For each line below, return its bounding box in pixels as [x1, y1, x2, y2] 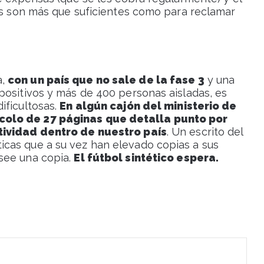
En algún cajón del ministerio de [60, 100, 237, 113]
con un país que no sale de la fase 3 [8, 74, 204, 87]
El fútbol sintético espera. [74, 151, 219, 164]
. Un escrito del [166, 126, 243, 138]
